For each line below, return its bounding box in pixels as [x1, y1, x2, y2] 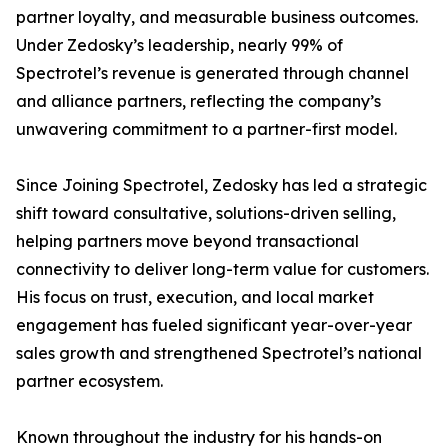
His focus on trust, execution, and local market [16, 287, 374, 307]
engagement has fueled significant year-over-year [16, 315, 412, 335]
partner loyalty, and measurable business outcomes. [16, 7, 418, 27]
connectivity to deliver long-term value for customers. [16, 259, 429, 279]
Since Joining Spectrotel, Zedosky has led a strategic [16, 175, 427, 195]
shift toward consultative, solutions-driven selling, [16, 203, 396, 223]
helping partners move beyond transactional [16, 231, 359, 251]
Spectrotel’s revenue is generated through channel [16, 63, 409, 83]
